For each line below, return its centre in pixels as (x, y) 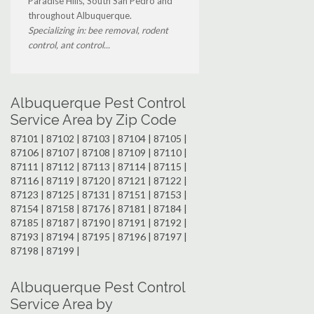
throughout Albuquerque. (80, 15)
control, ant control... (69, 45)
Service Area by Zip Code (94, 120)
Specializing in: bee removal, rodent (98, 30)
